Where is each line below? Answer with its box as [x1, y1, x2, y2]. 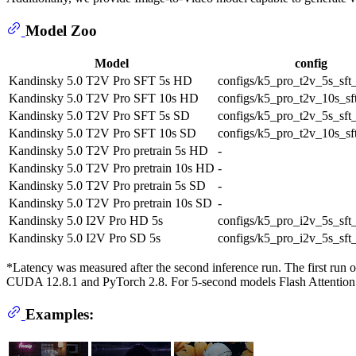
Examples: [25, 305, 94, 323]
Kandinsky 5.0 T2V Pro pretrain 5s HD [9, 144, 208, 158]
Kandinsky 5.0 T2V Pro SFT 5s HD [9, 74, 192, 88]
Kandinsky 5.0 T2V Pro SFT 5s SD [9, 109, 190, 123]
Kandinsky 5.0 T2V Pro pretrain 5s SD [9, 179, 206, 193]
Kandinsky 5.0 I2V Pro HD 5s [9, 214, 163, 228]
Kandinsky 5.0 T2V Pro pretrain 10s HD [9, 161, 215, 176]
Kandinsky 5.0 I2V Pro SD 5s [9, 231, 161, 246]
